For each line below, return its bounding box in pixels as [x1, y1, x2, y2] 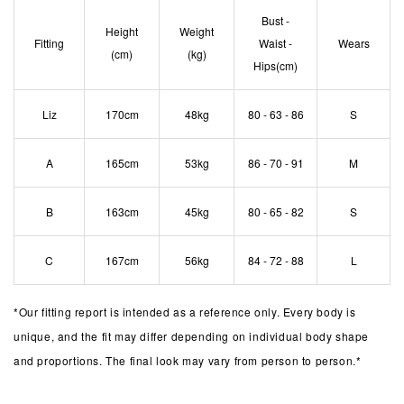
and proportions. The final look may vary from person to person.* [14, 352, 362, 368]
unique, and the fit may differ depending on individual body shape [14, 327, 370, 344]
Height [106, 23, 138, 39]
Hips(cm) [253, 57, 298, 73]
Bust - [262, 12, 289, 28]
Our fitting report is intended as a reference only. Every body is [18, 303, 356, 319]
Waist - [259, 34, 292, 50]
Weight [179, 23, 214, 39]
